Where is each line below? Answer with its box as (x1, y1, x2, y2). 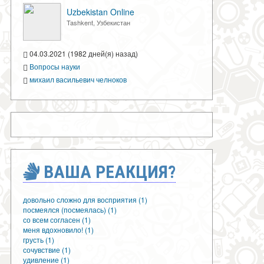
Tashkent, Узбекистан (67, 18, 130, 27)
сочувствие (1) (23, 244, 71, 255)
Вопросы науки (29, 61, 80, 71)
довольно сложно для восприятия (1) (23, 194, 147, 204)
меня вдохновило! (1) (23, 224, 94, 235)
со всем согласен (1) (23, 214, 91, 225)
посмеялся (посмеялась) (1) (23, 204, 117, 214)
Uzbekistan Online (67, 6, 134, 18)
